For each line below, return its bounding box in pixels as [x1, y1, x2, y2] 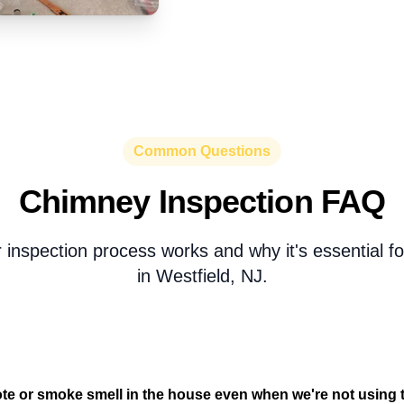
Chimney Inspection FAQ [18, 182, 386, 220]
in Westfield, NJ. [136, 265, 268, 286]
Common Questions [133, 142, 271, 159]
